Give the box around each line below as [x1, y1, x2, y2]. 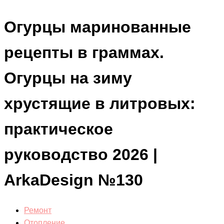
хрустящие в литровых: [4, 94, 195, 113]
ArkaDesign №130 [4, 171, 143, 189]
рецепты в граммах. [4, 43, 164, 62]
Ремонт [24, 205, 51, 214]
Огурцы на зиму [4, 69, 132, 87]
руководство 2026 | [4, 145, 157, 164]
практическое [4, 120, 113, 138]
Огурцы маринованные [4, 18, 191, 36]
